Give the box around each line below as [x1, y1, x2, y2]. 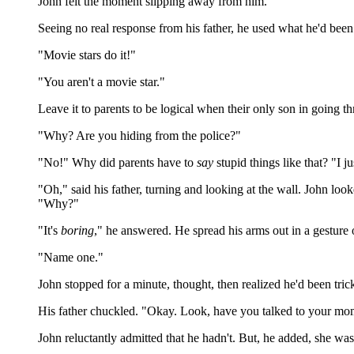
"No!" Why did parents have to [38, 156, 197, 169]
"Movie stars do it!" [38, 48, 136, 62]
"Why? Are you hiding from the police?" [38, 129, 241, 142]
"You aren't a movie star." [38, 75, 165, 88]
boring [61, 224, 94, 237]
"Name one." [38, 250, 104, 264]
